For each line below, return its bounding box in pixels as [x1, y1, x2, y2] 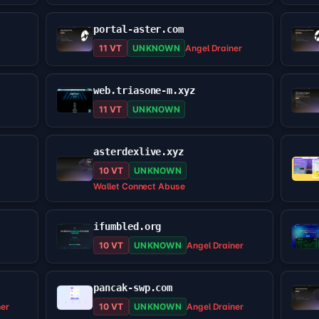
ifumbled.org [93, 221, 162, 233]
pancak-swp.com [93, 282, 173, 294]
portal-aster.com [93, 23, 184, 36]
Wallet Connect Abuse [93, 181, 185, 192]
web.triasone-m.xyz [93, 85, 195, 97]
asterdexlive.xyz [93, 146, 184, 158]
